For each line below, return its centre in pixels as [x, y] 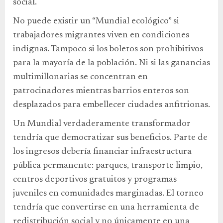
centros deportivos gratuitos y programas [95, 180]
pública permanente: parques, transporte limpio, [108, 166]
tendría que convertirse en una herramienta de [106, 208]
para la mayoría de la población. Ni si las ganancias [111, 63]
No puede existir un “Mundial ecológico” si [96, 21]
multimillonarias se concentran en [80, 77]
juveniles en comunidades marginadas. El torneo [108, 194]
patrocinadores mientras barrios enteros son [101, 91]
